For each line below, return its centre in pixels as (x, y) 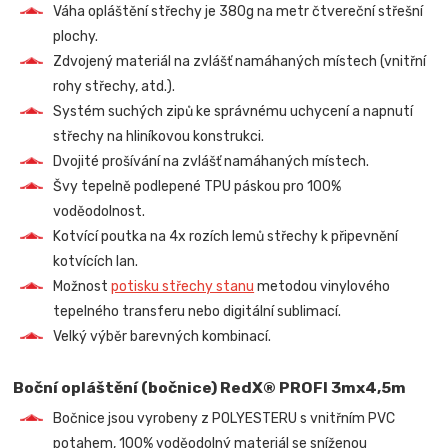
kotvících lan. (96, 261)
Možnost (82, 286)
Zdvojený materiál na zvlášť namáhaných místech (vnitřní (240, 61)
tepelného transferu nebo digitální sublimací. (197, 311)
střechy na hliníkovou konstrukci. (159, 136)
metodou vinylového (322, 286)
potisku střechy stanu (183, 286)
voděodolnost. (99, 211)
